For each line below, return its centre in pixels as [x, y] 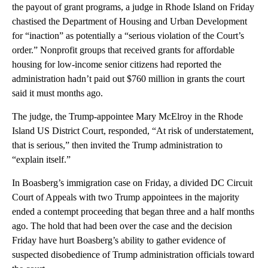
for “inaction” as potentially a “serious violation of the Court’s [128, 35]
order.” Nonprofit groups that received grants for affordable [123, 50]
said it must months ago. [57, 93]
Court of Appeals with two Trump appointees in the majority [126, 197]
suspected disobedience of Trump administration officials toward [133, 254]
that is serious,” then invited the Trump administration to [117, 145]
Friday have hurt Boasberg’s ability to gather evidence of [119, 240]
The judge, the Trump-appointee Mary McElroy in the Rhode [127, 116]
